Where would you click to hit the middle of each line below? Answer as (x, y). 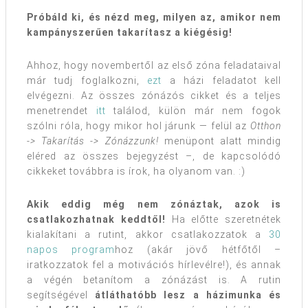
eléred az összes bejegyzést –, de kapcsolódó (154, 156)
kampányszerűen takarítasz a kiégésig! (130, 33)
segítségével (61, 295)
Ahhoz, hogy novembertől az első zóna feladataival (154, 66)
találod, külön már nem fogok (194, 111)
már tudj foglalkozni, (87, 81)
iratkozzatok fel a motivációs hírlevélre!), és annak (154, 265)
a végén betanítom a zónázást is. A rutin (154, 280)
